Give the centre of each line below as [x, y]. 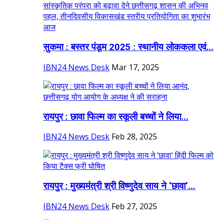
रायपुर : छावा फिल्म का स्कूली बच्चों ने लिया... [116, 117]
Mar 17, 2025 [135, 67]
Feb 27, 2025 [134, 206]
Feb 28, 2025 [134, 137]
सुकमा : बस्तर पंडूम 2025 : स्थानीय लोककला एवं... [128, 47]
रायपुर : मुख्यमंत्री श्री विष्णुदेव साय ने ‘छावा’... [119, 186]
